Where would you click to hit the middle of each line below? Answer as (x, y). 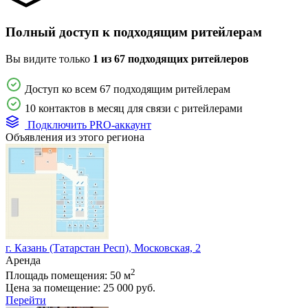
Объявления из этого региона (75, 137)
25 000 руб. (129, 288)
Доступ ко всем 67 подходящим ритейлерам (128, 89)
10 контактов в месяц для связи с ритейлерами (134, 108)
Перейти (26, 300)
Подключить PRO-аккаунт (88, 124)
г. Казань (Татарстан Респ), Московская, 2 (103, 247)
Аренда (23, 260)
